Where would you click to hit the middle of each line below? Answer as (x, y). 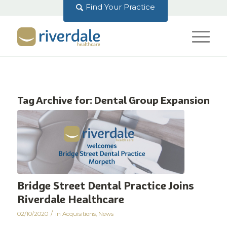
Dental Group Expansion (152, 100)
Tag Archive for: (55, 100)
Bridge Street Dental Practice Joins (105, 185)
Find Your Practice (121, 7)
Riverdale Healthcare (70, 199)
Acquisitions (79, 214)
